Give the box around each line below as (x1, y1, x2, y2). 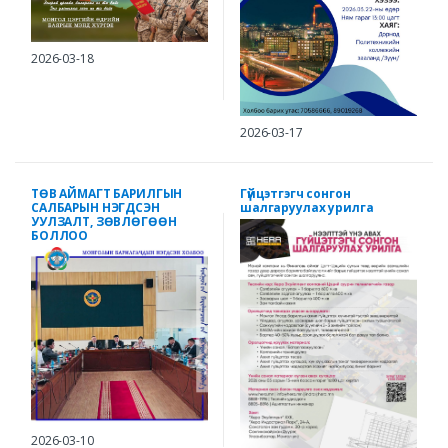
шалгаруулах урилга (240, 198, 374, 216)
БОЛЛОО (31, 226, 89, 244)
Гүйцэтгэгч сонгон (240, 184, 351, 202)
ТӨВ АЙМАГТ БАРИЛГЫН (31, 184, 183, 202)
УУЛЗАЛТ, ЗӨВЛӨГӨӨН (31, 212, 177, 230)
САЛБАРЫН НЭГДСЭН (31, 198, 160, 216)
